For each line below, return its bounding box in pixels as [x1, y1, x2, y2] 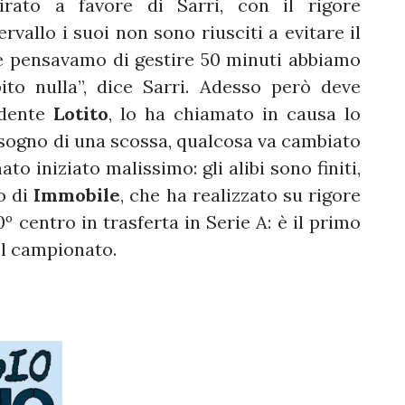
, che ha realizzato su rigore [120, 184, 362, 207]
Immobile [33, 184, 121, 207]
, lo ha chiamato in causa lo [108, 102, 361, 126]
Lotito [53, 102, 108, 126]
